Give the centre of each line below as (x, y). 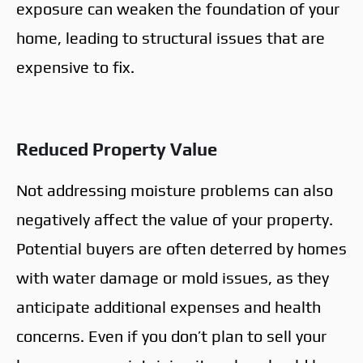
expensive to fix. (75, 66)
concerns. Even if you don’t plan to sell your (171, 335)
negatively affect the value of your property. (175, 219)
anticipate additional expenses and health (169, 306)
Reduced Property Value (117, 149)
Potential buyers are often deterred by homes (181, 248)
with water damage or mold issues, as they (173, 277)
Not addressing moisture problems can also (175, 190)
